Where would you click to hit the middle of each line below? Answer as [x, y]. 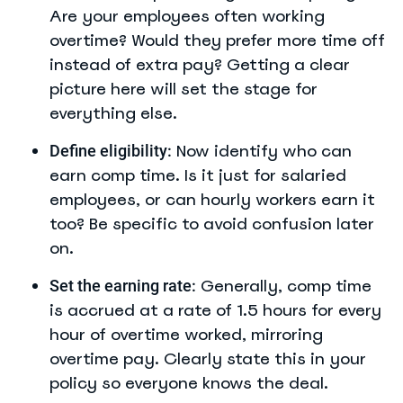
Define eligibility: [111, 151]
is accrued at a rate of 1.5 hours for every [215, 310]
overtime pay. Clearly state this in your [208, 358]
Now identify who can [262, 151]
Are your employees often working [187, 16]
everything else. [113, 113]
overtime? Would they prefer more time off [217, 40]
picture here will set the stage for [184, 89]
